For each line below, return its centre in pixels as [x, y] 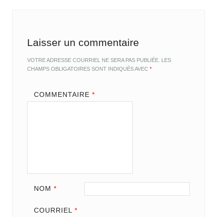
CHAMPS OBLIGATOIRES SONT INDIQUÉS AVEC [89, 69]
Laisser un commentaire [83, 43]
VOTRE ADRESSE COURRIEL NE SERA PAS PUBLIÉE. [94, 60]
